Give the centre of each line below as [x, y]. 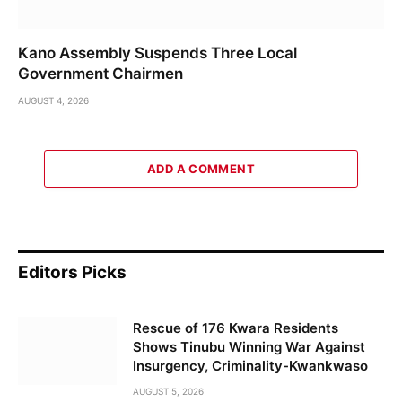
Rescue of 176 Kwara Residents [236, 328]
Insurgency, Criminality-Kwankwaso [250, 366]
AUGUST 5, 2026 [168, 392]
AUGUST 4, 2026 [53, 101]
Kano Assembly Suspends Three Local [157, 53]
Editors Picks [72, 273]
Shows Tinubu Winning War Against [249, 347]
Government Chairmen [100, 74]
